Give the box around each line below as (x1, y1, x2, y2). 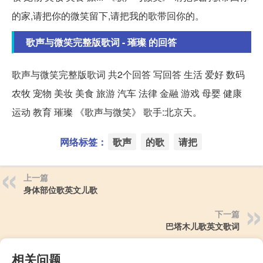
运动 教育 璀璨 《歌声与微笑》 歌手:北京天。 (12, 104, 202, 119)
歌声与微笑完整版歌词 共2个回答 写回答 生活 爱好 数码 (12, 67, 245, 81)
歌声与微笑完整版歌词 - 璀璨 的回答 (26, 35, 177, 49)
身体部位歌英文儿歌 (23, 183, 97, 195)
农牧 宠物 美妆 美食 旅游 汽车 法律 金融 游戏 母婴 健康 (12, 86, 242, 100)
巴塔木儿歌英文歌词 (166, 220, 240, 232)
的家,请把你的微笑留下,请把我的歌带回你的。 (12, 8, 204, 22)
